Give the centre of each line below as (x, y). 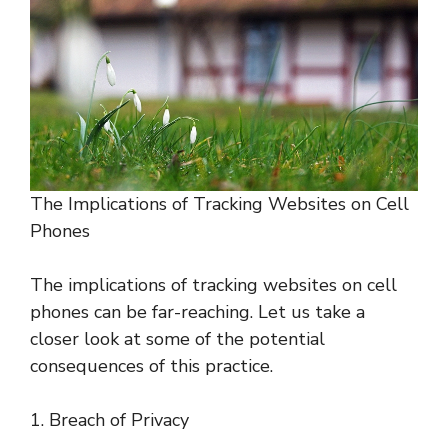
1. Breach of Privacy (109, 419)
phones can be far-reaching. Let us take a (197, 311)
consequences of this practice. (151, 365)
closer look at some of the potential (177, 338)
